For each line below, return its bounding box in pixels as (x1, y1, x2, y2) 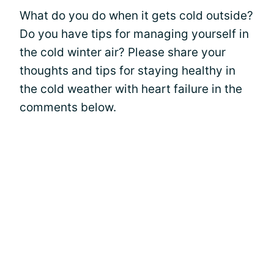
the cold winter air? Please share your (20, 45, 226, 59)
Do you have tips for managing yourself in (20, 26, 249, 41)
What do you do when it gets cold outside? (20, 8, 253, 23)
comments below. (20, 100, 116, 114)
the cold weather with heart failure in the (20, 81, 242, 96)
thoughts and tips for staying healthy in (20, 63, 235, 78)
